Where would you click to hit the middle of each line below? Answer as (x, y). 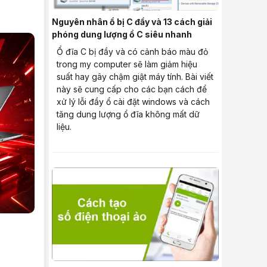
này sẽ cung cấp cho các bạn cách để (132, 89)
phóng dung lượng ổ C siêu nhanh (122, 34)
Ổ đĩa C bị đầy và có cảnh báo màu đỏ (132, 51)
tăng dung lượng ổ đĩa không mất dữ (128, 114)
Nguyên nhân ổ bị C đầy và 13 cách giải (132, 21)
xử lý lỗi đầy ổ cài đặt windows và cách (133, 101)
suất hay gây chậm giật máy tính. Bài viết (135, 76)
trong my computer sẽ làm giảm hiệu (127, 64)
